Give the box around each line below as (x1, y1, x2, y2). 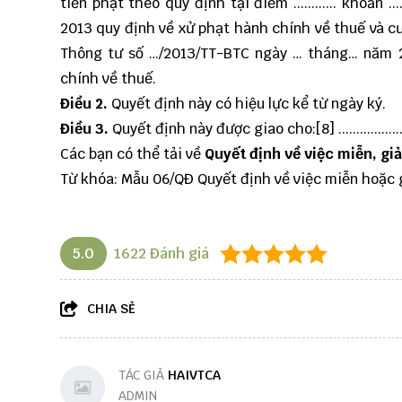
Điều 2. (60, 94, 108, 114)
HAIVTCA (168, 367, 221, 384)
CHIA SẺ (87, 301, 135, 318)
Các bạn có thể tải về (60, 144, 205, 164)
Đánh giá (146, 244, 209, 264)
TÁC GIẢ (118, 367, 168, 384)
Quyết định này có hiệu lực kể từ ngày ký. (108, 94, 386, 114)
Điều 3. (60, 119, 109, 139)
